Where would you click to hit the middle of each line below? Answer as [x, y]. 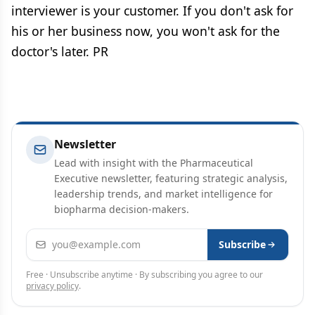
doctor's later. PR [60, 51]
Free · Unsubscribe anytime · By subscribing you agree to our [144, 275]
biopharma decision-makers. [122, 209]
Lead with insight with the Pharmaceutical [154, 163]
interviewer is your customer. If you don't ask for [152, 11]
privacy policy [52, 286]
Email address [63, 237]
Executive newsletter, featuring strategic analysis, [171, 178]
